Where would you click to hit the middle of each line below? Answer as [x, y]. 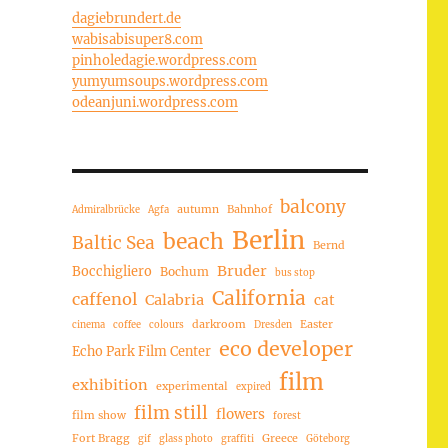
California [258, 297]
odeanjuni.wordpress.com [154, 102]
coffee [126, 324]
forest [286, 415]
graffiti [237, 438]
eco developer [285, 348]
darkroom [218, 323]
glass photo [185, 438]
